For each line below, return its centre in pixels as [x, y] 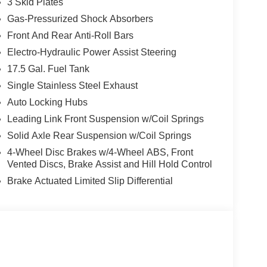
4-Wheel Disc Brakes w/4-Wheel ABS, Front [100, 152]
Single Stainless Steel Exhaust [72, 85]
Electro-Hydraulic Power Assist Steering [91, 52]
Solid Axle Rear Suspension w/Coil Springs [99, 135]
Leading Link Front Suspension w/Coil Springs [105, 119]
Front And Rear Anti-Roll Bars [70, 35]
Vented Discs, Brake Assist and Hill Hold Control [109, 164]
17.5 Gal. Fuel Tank [48, 69]
